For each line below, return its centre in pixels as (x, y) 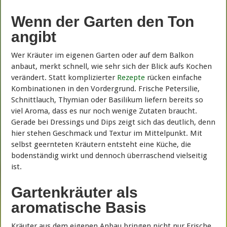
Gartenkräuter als (75, 193)
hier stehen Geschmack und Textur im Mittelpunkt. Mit (107, 134)
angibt (34, 37)
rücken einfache (174, 78)
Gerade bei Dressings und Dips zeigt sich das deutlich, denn (113, 122)
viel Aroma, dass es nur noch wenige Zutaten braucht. (104, 111)
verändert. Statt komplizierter (64, 78)
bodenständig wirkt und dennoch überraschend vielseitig (109, 156)
